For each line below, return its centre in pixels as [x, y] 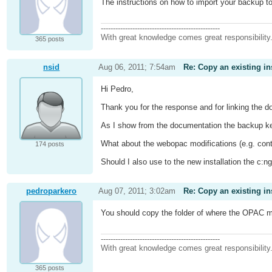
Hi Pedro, [117, 89]
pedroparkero [52, 191]
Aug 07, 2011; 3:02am [137, 191]
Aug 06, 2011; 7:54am [137, 67]
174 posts [49, 144]
